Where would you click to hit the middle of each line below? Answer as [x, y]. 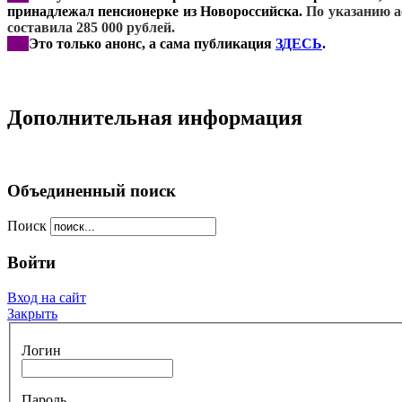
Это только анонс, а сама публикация [152, 43]
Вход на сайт [47, 297]
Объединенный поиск [92, 190]
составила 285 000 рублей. [91, 27]
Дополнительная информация [155, 117]
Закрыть [32, 313]
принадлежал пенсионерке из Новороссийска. [157, 11]
